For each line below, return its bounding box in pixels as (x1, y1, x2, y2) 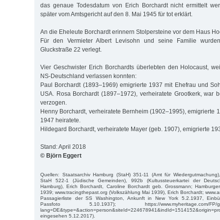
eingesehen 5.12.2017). (40, 213, 95, 219)
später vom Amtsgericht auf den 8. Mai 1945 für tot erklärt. (40, 10, 192, 18)
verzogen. (40, 99, 67, 106)
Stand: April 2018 (40, 143, 86, 150)
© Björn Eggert (40, 152, 82, 159)
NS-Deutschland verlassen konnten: (40, 72, 137, 80)
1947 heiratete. (40, 116, 81, 124)
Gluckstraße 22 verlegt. (40, 46, 102, 53)
